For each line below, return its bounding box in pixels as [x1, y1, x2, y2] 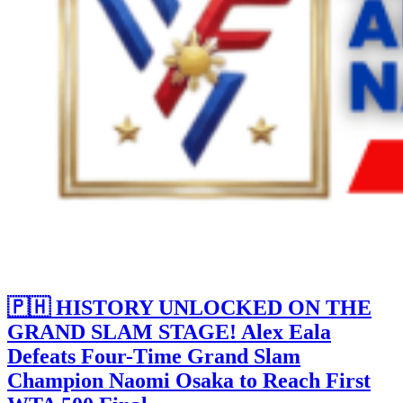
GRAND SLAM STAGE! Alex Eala [7, 320, 331, 345]
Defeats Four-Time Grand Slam [7, 345, 300, 369]
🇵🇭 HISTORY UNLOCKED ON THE [7, 296, 372, 320]
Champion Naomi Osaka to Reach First [7, 369, 371, 393]
